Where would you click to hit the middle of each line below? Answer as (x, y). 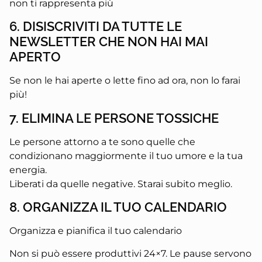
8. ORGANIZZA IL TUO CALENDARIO (118, 207)
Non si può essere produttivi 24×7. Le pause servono (130, 253)
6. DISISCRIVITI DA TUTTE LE (96, 27)
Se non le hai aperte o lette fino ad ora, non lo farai (125, 81)
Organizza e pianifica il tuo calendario (96, 231)
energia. (28, 170)
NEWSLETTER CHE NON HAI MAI (109, 42)
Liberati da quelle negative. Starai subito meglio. (121, 184)
